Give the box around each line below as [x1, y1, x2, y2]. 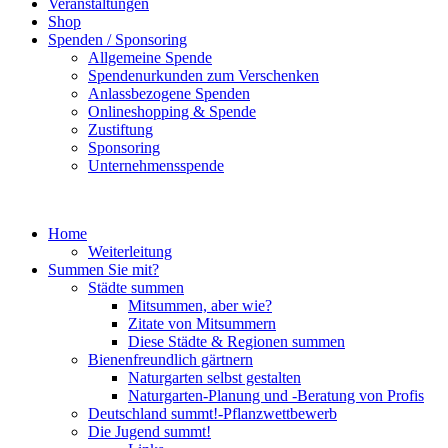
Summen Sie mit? [48, 261, 159, 278]
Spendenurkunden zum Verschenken [88, 67, 319, 84]
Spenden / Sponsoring [48, 31, 187, 48]
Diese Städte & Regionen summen [128, 333, 345, 350]
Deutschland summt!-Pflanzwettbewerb [88, 405, 337, 422]
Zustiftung [88, 121, 153, 138]
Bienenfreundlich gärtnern [88, 351, 253, 368]
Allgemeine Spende [88, 49, 212, 66]
